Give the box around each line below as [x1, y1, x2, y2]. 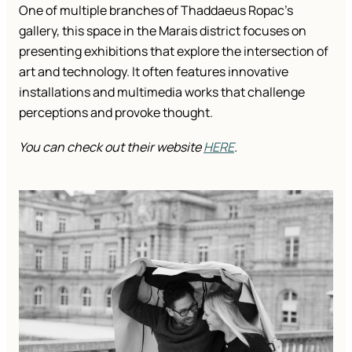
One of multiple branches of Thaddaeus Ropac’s [19, 2, 293, 20]
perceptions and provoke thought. [19, 104, 213, 122]
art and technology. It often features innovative [19, 63, 288, 81]
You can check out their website [19, 138, 203, 156]
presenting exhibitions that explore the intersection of [19, 42, 328, 60]
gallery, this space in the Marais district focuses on [19, 22, 306, 40]
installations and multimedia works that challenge [19, 83, 305, 101]
